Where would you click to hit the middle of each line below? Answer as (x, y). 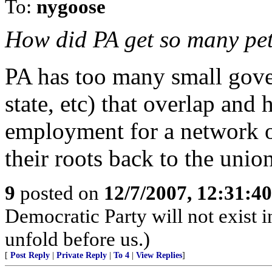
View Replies (159, 255)
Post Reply (30, 255)
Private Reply (82, 255)
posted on (59, 193)
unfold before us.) (77, 239)
